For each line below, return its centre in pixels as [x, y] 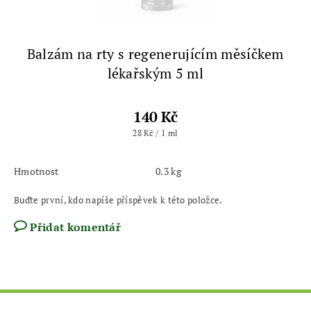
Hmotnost [36, 171]
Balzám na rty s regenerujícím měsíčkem [155, 54]
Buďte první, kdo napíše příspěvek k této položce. [118, 200]
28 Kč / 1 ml [155, 133]
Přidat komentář [76, 227]
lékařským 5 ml [155, 73]
